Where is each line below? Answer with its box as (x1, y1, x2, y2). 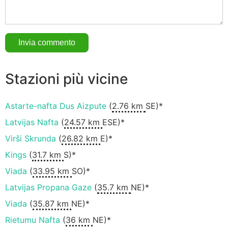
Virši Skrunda (5, 133, 56, 144)
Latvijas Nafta (5, 117, 59, 128)
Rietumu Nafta (5, 215, 60, 225)
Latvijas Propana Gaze (5, 182, 92, 193)
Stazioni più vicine (5, 70, 128, 88)
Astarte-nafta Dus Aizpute (5, 101, 106, 111)
